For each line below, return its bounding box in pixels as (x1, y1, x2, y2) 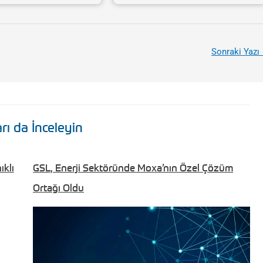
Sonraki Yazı (211, 46, 262, 58)
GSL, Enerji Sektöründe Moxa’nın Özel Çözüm (33, 161, 233, 174)
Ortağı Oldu (33, 181, 84, 194)
